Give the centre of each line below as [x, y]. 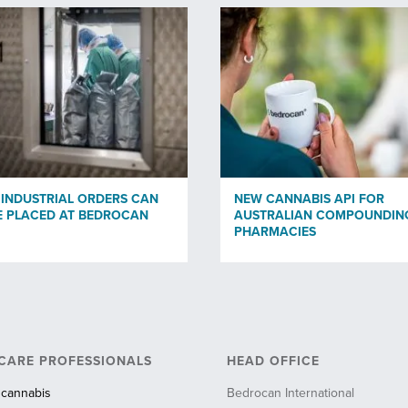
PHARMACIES [275, 231]
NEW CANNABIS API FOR [309, 199]
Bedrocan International [290, 393]
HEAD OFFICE [273, 362]
